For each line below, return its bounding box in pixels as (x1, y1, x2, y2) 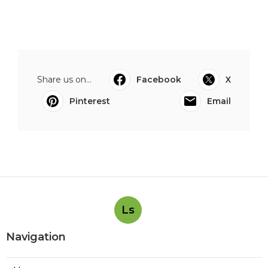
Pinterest (69, 96, 110, 106)
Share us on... (37, 74, 92, 85)
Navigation (6, 230, 66, 243)
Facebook (136, 74, 181, 85)
